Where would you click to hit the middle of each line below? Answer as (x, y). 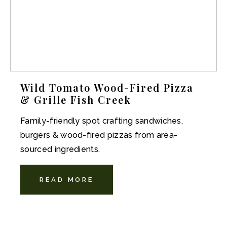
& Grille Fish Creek (76, 100)
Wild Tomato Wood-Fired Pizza (107, 87)
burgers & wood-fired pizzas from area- (99, 135)
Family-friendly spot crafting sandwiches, (102, 121)
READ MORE (67, 180)
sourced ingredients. (60, 149)
